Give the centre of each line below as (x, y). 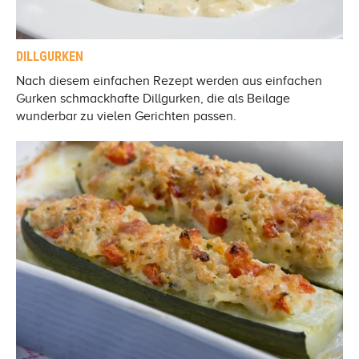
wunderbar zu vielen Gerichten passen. (126, 117)
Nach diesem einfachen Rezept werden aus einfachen (169, 81)
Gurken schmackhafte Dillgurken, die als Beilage (153, 99)
